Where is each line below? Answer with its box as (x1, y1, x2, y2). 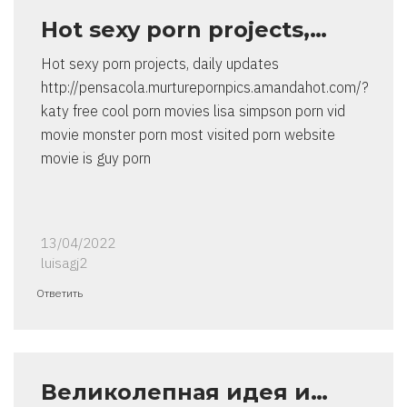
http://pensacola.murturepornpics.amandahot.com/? (41, 78, 369, 97)
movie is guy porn (41, 149, 151, 168)
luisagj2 (41, 254, 87, 273)
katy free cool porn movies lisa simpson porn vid (41, 102, 345, 121)
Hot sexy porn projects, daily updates (41, 55, 279, 74)
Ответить (36, 286, 83, 301)
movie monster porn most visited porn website (41, 125, 335, 144)
